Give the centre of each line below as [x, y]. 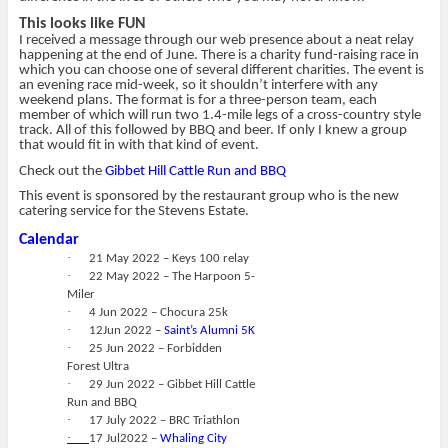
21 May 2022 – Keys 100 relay [168, 258]
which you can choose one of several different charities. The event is [221, 70]
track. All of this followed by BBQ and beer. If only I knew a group [212, 130]
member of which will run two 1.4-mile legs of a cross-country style [219, 115]
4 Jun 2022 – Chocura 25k [158, 312]
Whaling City [193, 438]
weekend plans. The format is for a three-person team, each [197, 100]
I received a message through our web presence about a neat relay [216, 40]
